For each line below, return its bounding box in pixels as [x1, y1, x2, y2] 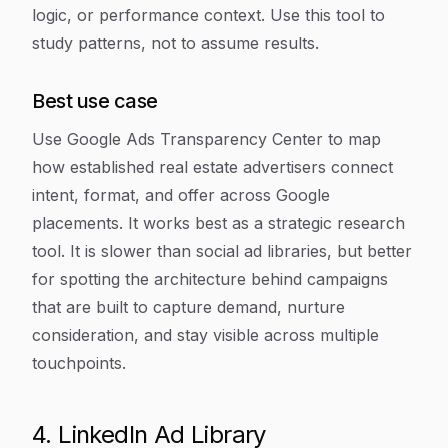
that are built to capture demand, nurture [32, 297, 345, 317]
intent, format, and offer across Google [32, 185, 330, 205]
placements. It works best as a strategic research [32, 213, 405, 233]
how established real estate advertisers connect [32, 157, 393, 177]
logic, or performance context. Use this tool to [32, 5, 385, 25]
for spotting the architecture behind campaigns [32, 269, 388, 289]
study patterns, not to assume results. [32, 33, 319, 53]
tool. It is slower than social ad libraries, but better [32, 241, 412, 261]
